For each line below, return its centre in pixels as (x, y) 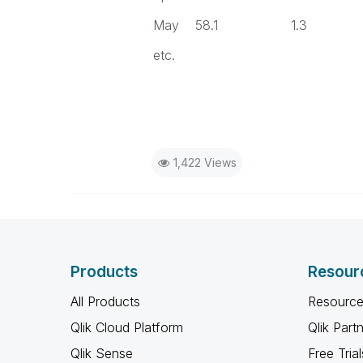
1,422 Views (205, 163)
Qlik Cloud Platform (127, 328)
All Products (105, 302)
